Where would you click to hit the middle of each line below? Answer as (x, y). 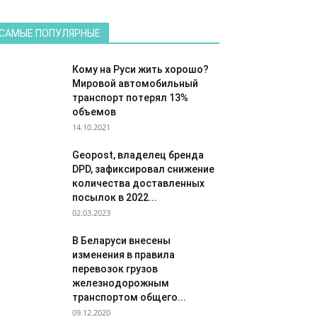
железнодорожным (121, 283)
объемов (94, 112)
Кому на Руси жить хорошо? (140, 69)
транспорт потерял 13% (130, 98)
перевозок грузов (115, 269)
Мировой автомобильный (135, 83)
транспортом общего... (129, 297)
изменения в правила (123, 255)
